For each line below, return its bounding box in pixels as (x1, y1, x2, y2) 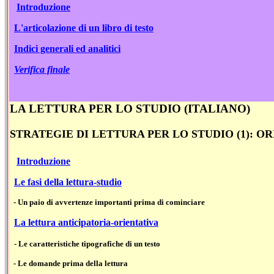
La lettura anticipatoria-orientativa (14, 217, 158, 228)
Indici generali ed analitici (14, 43, 120, 54)
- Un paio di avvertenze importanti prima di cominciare (12, 197, 205, 207)
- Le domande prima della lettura (13, 258, 128, 268)
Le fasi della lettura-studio (14, 176, 122, 187)
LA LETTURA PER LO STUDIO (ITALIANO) (10, 102, 250, 116)
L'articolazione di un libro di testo (14, 23, 154, 34)
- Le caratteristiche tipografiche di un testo (14, 239, 160, 248)
